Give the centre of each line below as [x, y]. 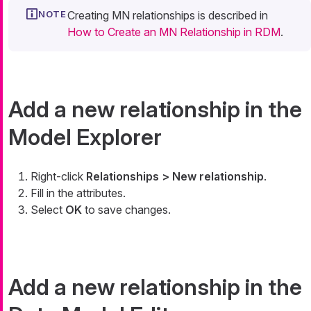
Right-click [58, 176]
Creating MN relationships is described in [168, 15]
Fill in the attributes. [78, 193]
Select [48, 209]
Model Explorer [85, 137]
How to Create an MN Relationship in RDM [174, 32]
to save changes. [126, 209]
